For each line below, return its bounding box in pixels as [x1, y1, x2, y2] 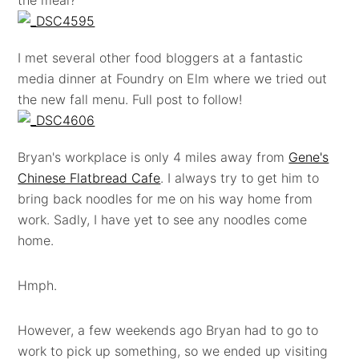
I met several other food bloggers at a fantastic [18, 49, 304, 66]
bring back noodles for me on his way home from [18, 190, 313, 207]
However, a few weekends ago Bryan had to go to [18, 321, 319, 338]
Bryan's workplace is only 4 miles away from [18, 148, 289, 165]
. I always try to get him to [160, 169, 320, 186]
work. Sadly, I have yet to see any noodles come [18, 211, 308, 228]
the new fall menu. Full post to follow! [18, 91, 243, 107]
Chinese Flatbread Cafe [18, 169, 161, 186]
